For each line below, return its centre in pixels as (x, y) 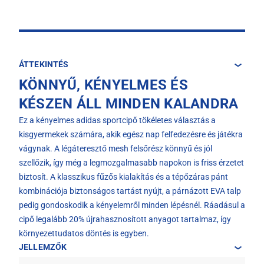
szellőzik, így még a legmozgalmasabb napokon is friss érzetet (131, 163)
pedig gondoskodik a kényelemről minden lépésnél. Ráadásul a (132, 205)
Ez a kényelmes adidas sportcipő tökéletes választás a (117, 120)
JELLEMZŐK (43, 247)
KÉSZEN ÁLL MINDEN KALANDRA (129, 104)
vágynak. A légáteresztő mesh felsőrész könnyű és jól (115, 148)
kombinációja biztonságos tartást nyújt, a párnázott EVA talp (130, 191)
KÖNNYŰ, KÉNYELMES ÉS (103, 85)
